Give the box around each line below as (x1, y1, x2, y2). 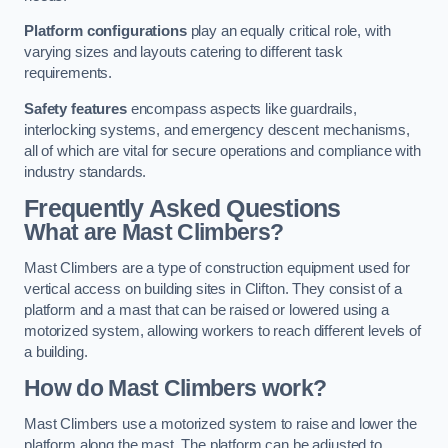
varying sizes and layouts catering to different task (24, 44, 343, 61)
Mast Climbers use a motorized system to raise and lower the (24, 415, 417, 432)
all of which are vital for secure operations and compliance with (24, 142, 421, 159)
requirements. (24, 65, 113, 82)
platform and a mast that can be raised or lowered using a (24, 301, 389, 318)
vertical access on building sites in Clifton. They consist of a (24, 280, 402, 297)
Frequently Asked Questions (24, 195, 341, 223)
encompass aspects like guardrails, (126, 100, 357, 117)
